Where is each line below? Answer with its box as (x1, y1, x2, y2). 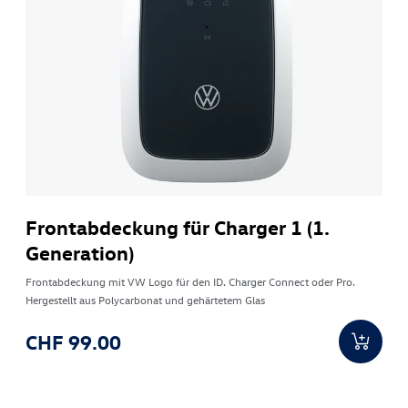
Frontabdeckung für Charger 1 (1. (25, 214, 331, 240)
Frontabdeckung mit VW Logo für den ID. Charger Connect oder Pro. (25, 274, 356, 290)
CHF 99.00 (25, 329, 122, 355)
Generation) (25, 240, 135, 266)
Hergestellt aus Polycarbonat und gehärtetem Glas (25, 292, 266, 308)
